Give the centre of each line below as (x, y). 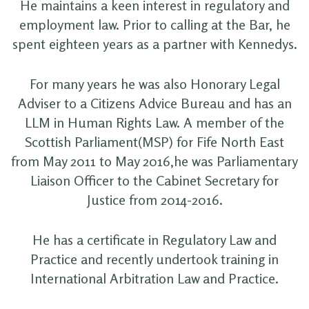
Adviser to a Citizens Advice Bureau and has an (154, 103)
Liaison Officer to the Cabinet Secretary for (154, 180)
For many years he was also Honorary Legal (154, 83)
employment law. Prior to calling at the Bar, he (154, 24)
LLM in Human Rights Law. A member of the (154, 122)
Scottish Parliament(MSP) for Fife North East (154, 141)
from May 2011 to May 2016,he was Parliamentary (154, 161)
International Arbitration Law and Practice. (154, 278)
